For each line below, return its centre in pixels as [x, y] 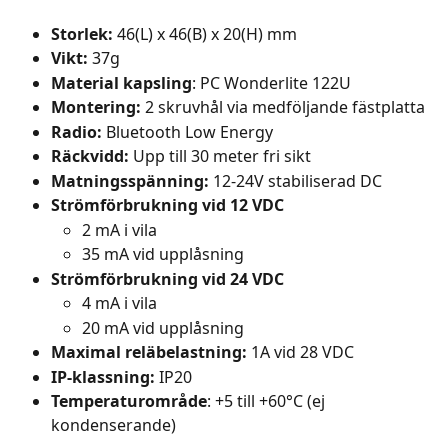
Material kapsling [121, 82]
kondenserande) [113, 425]
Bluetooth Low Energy [187, 131]
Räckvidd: [92, 156]
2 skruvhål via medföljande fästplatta [285, 107]
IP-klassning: [105, 376]
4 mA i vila [119, 303]
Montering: [98, 107]
